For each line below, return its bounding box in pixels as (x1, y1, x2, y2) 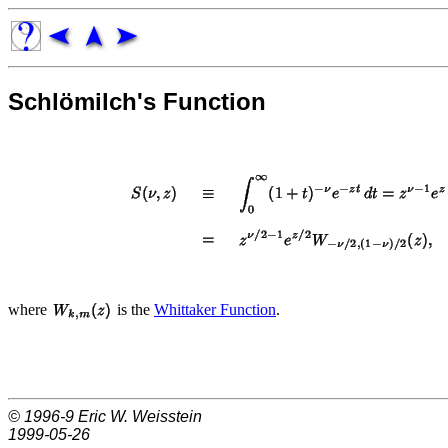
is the (113, 300, 154, 318)
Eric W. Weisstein (78, 407, 202, 425)
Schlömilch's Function (8, 87, 266, 115)
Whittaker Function (154, 300, 276, 318)
